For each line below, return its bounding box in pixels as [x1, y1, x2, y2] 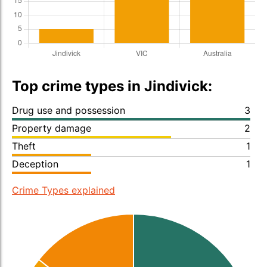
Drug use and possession [12, 104, 125, 116]
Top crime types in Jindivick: [12, 77, 212, 95]
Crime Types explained [12, 184, 115, 196]
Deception [12, 158, 58, 170]
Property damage [12, 122, 91, 134]
